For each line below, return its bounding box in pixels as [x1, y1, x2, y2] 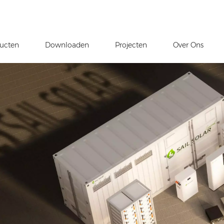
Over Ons [173, 40, 204, 49]
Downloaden [45, 40, 89, 49]
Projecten [115, 40, 147, 49]
